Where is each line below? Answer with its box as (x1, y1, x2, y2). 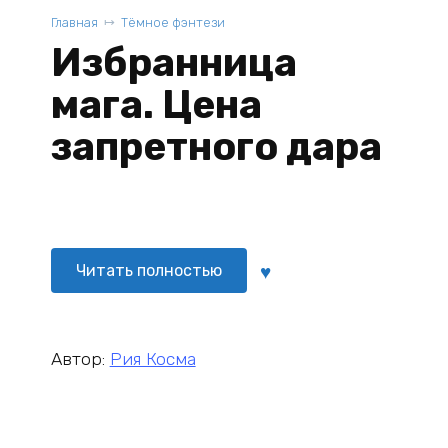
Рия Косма (109, 348, 196, 369)
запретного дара (50, 124, 382, 170)
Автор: (50, 348, 110, 369)
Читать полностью (75, 260, 222, 280)
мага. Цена (50, 82, 262, 128)
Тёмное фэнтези (120, 15, 225, 30)
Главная (50, 15, 98, 30)
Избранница (50, 40, 297, 86)
